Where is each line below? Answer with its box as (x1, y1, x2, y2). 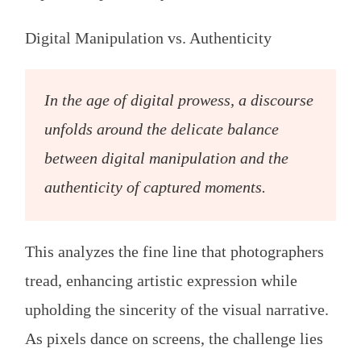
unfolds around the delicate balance (44, 119, 279, 138)
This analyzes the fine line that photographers (25, 242, 324, 260)
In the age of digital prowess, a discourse (44, 90, 313, 109)
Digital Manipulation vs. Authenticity (25, 28, 272, 47)
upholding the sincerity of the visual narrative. (25, 300, 329, 318)
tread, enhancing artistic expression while (25, 271, 297, 289)
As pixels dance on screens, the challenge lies (25, 329, 323, 347)
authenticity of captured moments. (44, 177, 266, 196)
